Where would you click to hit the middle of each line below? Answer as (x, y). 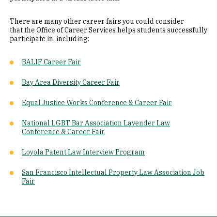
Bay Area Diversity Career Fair (71, 82)
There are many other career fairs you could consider (97, 21)
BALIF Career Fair (51, 62)
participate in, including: (49, 39)
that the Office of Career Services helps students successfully (108, 30)
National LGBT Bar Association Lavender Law (96, 123)
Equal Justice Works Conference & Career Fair (97, 103)
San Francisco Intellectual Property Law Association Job (113, 172)
